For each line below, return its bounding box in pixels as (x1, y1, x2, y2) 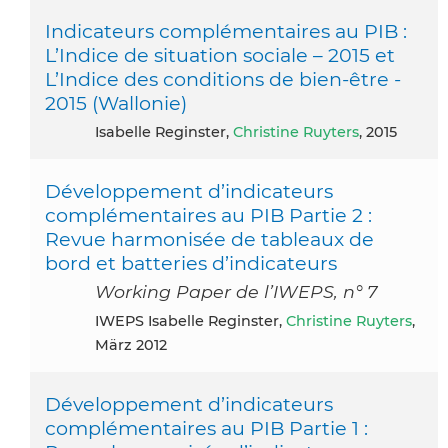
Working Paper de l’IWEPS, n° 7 (95, 280, 377, 302)
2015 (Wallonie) (45, 90, 187, 115)
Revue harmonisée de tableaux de (45, 226, 374, 251)
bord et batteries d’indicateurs (45, 250, 337, 275)
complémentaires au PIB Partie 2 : (45, 202, 372, 227)
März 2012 (95, 335, 167, 354)
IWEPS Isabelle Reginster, (99, 311, 286, 330)
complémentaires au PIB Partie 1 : (45, 415, 368, 440)
